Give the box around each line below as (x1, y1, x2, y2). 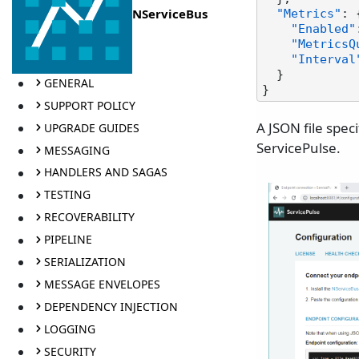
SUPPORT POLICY (43, 97, 135, 113)
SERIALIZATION (43, 253, 126, 269)
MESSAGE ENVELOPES (43, 276, 160, 292)
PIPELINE (43, 232, 92, 248)
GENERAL (43, 75, 94, 91)
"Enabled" (291, 22, 356, 36)
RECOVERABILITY (43, 209, 135, 225)
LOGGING (43, 321, 95, 337)
